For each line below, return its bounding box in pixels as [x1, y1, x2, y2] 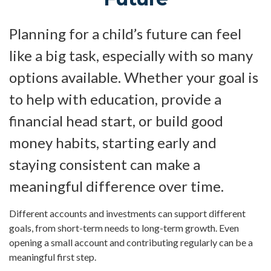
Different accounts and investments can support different [9, 207, 246, 220]
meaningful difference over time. [9, 177, 224, 195]
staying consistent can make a [9, 155, 200, 174]
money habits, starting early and [9, 134, 217, 152]
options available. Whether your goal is [9, 68, 258, 87]
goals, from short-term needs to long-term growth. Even [9, 222, 239, 234]
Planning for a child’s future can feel [9, 25, 241, 43]
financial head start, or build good [9, 112, 223, 130]
